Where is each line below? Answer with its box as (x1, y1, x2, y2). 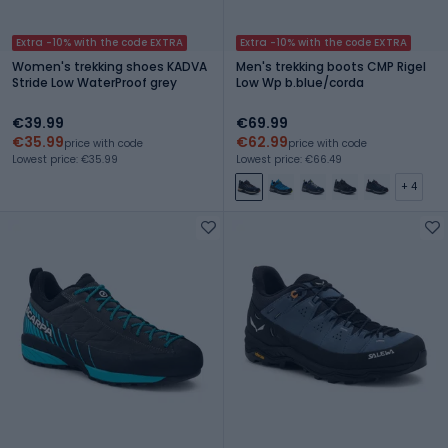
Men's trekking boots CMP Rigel (236, 57, 426, 75)
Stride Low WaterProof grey (12, 73, 177, 91)
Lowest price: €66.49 (236, 151, 342, 167)
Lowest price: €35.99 (12, 151, 118, 167)
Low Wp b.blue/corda (236, 73, 364, 91)
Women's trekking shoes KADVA (12, 57, 207, 75)
